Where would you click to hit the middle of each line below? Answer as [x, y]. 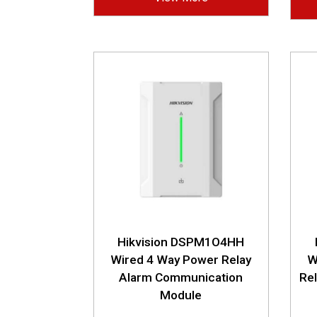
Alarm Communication [181, 277]
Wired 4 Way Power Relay [181, 259]
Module [181, 295]
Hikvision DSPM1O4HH [181, 242]
